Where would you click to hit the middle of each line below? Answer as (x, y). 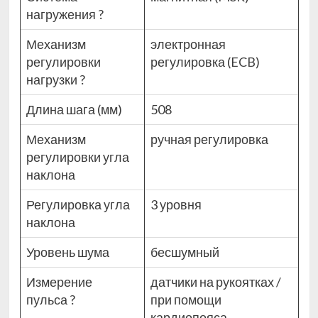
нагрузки (53, 80)
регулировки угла (77, 157)
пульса (48, 300)
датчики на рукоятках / (215, 282)
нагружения (62, 15)
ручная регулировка (209, 139)
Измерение (59, 282)
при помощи (186, 300)
